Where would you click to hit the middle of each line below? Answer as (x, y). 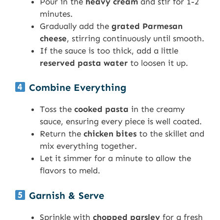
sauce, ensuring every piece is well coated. (121, 122)
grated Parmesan (147, 26)
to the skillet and (170, 134)
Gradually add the (76, 26)
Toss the (57, 109)
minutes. (56, 14)
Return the (62, 134)
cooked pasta (101, 109)
